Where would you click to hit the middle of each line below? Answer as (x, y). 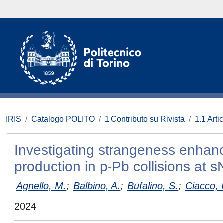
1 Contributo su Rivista (145, 119)
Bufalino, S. (153, 185)
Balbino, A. (97, 185)
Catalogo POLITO (63, 119)
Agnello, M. (41, 185)
